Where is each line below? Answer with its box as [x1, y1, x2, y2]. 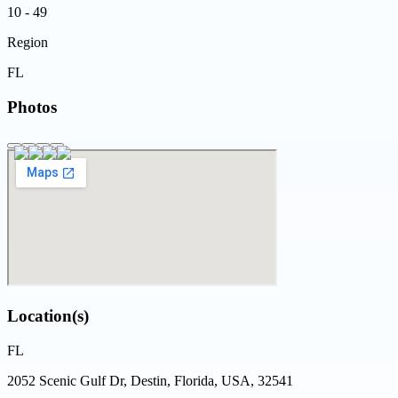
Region [7, 35, 48, 51]
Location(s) [7, 306, 89, 326]
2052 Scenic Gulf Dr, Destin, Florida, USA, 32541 [7, 372, 293, 388]
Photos [7, 97, 57, 116]
